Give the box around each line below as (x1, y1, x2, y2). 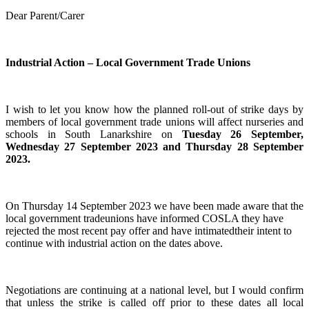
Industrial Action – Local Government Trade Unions (6, 56, 250, 68)
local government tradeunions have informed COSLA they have (6, 212, 283, 224)
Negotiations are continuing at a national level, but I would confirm (6, 283, 303, 296)
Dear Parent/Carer (6, 9, 84, 21)
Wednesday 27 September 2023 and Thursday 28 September (6, 140, 303, 152)
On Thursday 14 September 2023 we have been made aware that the (6, 199, 303, 212)
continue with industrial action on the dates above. (6, 237, 223, 249)
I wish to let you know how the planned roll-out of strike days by (6, 103, 303, 115)
